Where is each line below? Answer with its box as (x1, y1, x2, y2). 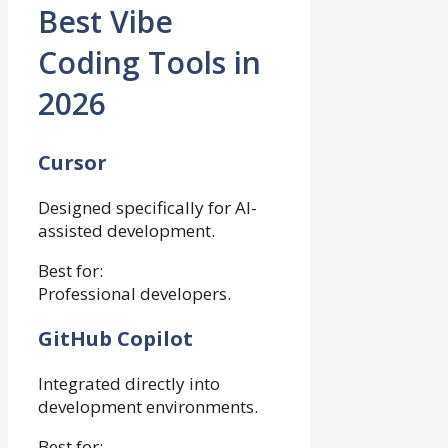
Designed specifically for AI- (38, 196, 257, 219)
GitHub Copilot (38, 325, 193, 352)
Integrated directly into (38, 372, 220, 395)
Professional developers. (38, 282, 231, 305)
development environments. (38, 395, 258, 418)
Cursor (38, 149, 107, 176)
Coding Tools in (38, 42, 261, 84)
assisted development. (38, 219, 215, 242)
